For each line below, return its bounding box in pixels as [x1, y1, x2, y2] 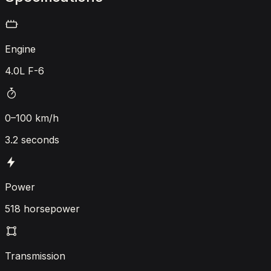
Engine [5, 42, 36, 55]
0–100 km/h [5, 111, 59, 124]
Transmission [5, 249, 65, 262]
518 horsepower [5, 202, 80, 215]
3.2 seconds [5, 133, 59, 146]
